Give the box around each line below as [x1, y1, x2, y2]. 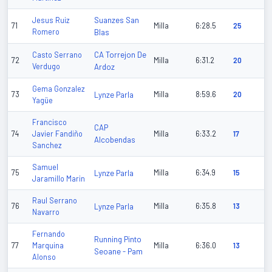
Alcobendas [94, 135, 135, 145]
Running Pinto [94, 234, 141, 245]
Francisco [32, 118, 67, 127]
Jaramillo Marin [32, 174, 85, 183]
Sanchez [32, 141, 62, 150]
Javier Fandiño [32, 129, 83, 138]
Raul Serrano [32, 196, 77, 205]
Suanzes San [94, 15, 139, 25]
